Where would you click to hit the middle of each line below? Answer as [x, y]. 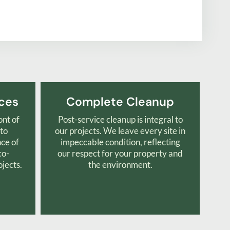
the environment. [120, 165]
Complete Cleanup [120, 102]
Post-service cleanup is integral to [120, 120]
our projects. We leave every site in [120, 131]
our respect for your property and [120, 154]
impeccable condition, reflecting [120, 142]
